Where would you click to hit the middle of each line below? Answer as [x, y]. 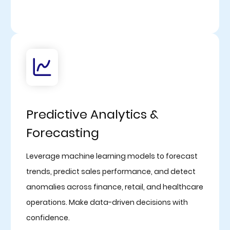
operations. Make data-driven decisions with [107, 202]
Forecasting [62, 132]
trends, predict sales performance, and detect [111, 171]
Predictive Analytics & [92, 114]
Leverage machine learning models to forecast [112, 156]
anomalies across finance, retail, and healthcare [114, 187]
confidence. [48, 217]
